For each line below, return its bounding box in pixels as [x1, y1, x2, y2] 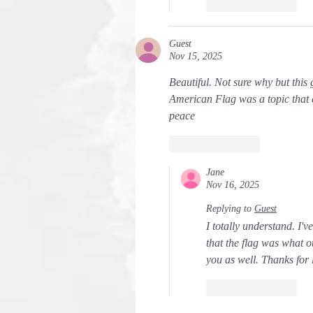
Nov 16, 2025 [206, 180, 259, 190]
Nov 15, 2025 [169, 51, 222, 61]
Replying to [206, 203, 252, 214]
